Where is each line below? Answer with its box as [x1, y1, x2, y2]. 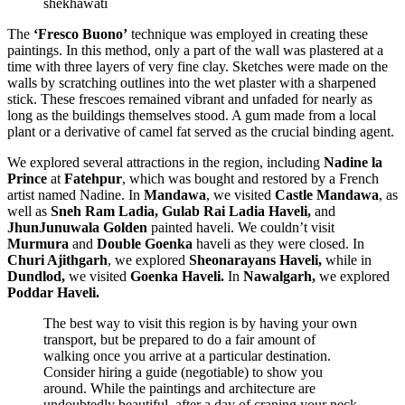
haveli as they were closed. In [193, 235, 364, 251]
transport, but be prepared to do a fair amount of [43, 331, 316, 347]
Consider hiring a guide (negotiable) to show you [43, 363, 323, 380]
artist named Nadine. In [7, 186, 144, 202]
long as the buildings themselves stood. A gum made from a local [7, 107, 376, 123]
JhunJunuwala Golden [7, 219, 147, 235]
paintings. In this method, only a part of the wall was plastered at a [7, 42, 383, 58]
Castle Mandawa [275, 186, 379, 202]
